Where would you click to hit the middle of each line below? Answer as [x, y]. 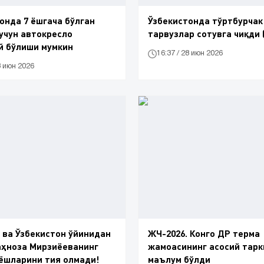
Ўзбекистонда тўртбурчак [205, 20]
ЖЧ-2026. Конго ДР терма [204, 233]
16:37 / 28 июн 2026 [190, 54]
